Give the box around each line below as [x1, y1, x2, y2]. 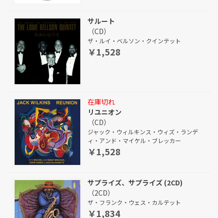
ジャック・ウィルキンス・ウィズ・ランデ [88, 127, 198, 136]
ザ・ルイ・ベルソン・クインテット [88, 36, 181, 45]
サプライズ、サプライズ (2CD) [88, 178, 182, 187]
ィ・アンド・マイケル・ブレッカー [88, 136, 181, 145]
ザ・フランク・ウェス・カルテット [88, 198, 181, 206]
